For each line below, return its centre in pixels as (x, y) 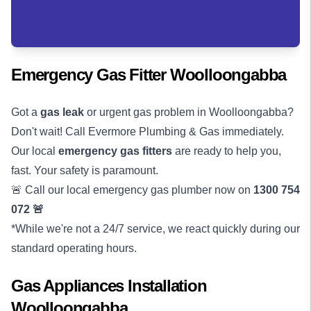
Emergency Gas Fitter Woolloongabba (149, 75)
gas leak (62, 112)
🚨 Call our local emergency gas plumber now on (132, 190)
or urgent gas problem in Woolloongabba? (189, 112)
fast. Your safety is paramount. (85, 170)
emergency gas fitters (115, 151)
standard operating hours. (74, 248)
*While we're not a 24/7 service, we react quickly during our (155, 229)
